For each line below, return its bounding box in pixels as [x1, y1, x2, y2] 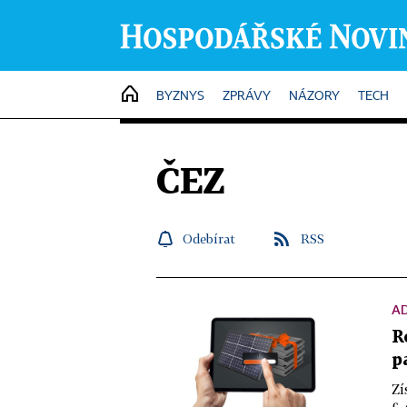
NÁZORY [289, 90, 340, 103]
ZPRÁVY [223, 90, 271, 103]
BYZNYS [156, 90, 204, 103]
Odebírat [183, 231, 235, 246]
